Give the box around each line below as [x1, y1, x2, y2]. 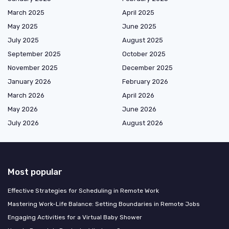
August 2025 [122, 36, 163, 44]
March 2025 [8, 9, 44, 17]
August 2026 [122, 119, 163, 127]
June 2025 [122, 22, 156, 31]
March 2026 [8, 91, 44, 100]
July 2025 [8, 36, 39, 44]
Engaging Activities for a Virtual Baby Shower [8, 214, 142, 221]
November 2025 [8, 64, 58, 72]
